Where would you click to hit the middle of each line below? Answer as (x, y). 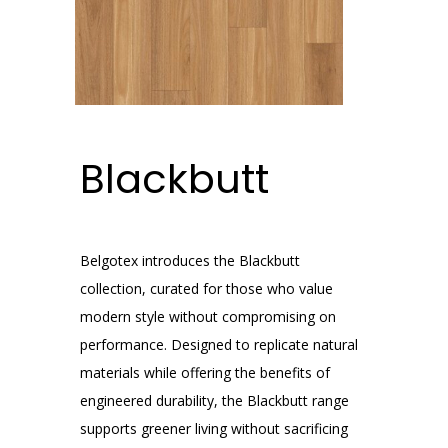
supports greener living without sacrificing (214, 428)
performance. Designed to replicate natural (219, 344)
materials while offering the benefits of (205, 372)
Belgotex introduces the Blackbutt (190, 260)
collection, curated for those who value (206, 288)
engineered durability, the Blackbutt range (214, 400)
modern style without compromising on (208, 316)
